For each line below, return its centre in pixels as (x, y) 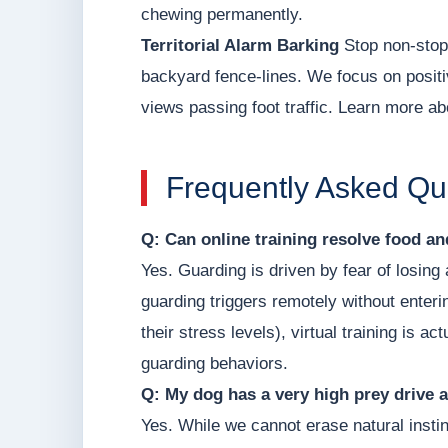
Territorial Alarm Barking (240, 46)
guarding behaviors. (214, 364)
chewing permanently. (222, 15)
